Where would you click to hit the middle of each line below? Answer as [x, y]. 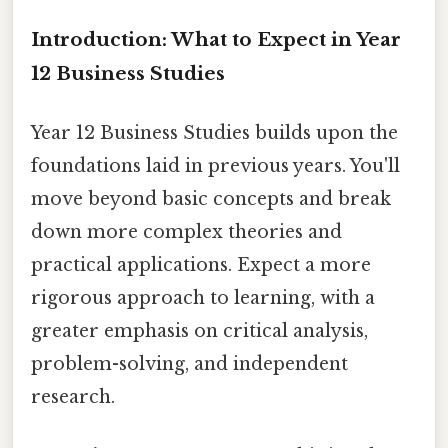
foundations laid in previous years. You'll [215, 165]
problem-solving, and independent [189, 363]
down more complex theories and [186, 231]
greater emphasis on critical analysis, [199, 330]
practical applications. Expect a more [201, 264]
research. [73, 396]
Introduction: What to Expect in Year [216, 39]
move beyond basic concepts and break [211, 198]
